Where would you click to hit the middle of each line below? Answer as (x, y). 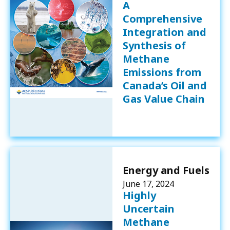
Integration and (164, 32)
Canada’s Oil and (165, 85)
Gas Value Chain (164, 99)
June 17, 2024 (148, 184)
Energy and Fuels (166, 170)
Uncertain (148, 208)
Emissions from (162, 72)
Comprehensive (162, 18)
